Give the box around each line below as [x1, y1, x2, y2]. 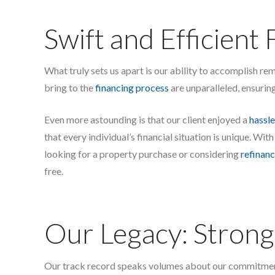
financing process [95, 82, 169, 94]
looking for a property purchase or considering [44, 148, 241, 160]
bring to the [44, 82, 95, 94]
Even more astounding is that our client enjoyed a [44, 114, 249, 126]
